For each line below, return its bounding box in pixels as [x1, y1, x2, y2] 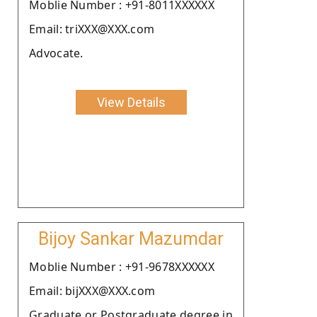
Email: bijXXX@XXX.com [29, 282, 156, 299]
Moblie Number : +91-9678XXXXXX [29, 258, 214, 275]
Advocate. [29, 45, 83, 61]
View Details [96, 94, 166, 110]
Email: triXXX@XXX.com [29, 21, 155, 37]
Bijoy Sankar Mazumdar [38, 228, 224, 249]
